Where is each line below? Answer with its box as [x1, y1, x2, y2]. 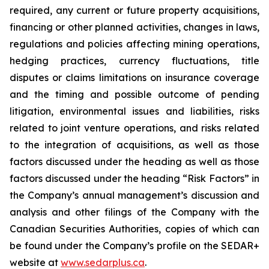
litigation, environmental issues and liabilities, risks [10, 105, 259, 117]
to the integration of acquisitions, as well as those [10, 139, 259, 151]
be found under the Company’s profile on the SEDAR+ [10, 240, 259, 252]
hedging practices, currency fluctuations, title [10, 55, 259, 67]
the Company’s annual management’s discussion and [10, 189, 259, 201]
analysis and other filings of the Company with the [10, 206, 259, 218]
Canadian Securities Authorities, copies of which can [10, 223, 259, 235]
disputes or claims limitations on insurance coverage [10, 71, 259, 83]
